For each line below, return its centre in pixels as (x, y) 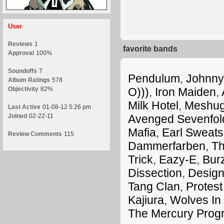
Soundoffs (22, 71)
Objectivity (23, 89)
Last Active (24, 107)
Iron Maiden (185, 92)
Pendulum (154, 78)
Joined (17, 116)
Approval (21, 53)
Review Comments (35, 134)
